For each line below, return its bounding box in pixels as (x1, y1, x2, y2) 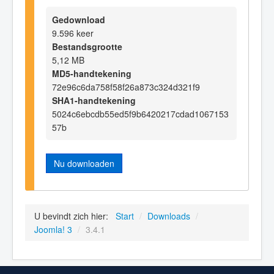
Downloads (147, 209, 190, 222)
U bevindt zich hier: (34, 209, 113, 222)
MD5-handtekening (52, 67, 131, 80)
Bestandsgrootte (52, 40, 122, 53)
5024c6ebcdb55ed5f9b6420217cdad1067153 (52, 108, 229, 120)
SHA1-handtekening (52, 94, 136, 107)
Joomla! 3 (34, 223, 72, 235)
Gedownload (52, 13, 105, 26)
